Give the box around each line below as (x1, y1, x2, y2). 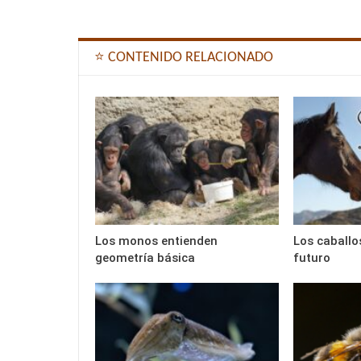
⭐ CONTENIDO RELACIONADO (94, 50, 273, 66)
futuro (293, 251, 330, 266)
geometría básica (95, 251, 195, 266)
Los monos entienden (95, 234, 218, 249)
